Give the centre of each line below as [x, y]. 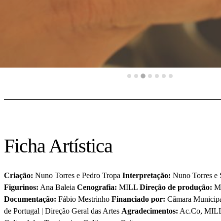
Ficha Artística [58, 146]
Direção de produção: [176, 187]
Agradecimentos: [150, 211]
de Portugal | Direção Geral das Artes [63, 211]
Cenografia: [97, 187]
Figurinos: [21, 187]
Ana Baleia [58, 187]
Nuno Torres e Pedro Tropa [78, 176]
